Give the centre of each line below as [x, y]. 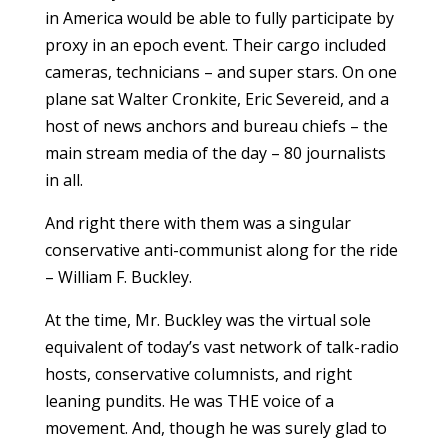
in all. [63, 180]
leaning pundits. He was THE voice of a [189, 401]
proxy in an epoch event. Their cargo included [215, 45]
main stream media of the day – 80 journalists [215, 153]
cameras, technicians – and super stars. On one [220, 72]
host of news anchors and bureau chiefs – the [216, 126]
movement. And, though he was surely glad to [215, 428]
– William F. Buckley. [118, 277]
